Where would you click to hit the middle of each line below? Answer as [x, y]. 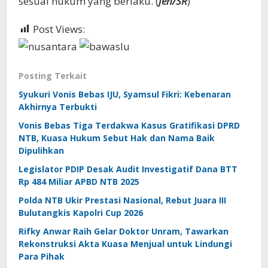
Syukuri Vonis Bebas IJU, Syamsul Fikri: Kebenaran [125, 94]
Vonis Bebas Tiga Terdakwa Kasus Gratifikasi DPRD [129, 125]
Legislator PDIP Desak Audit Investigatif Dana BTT [128, 169]
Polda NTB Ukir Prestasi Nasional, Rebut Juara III [122, 200]
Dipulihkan [41, 150]
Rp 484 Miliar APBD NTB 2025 [79, 181]
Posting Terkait [53, 75]
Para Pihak [42, 256]
